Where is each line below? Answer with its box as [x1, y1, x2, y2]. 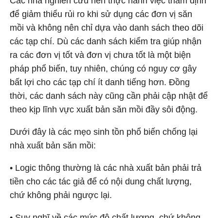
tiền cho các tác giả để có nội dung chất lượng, [10, 177, 192, 186]
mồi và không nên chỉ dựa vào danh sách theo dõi [10, 23, 203, 33]
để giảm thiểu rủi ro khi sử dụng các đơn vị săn [10, 9, 192, 19]
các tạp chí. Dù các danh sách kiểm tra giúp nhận [10, 36, 201, 46]
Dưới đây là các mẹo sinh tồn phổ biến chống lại [10, 127, 198, 137]
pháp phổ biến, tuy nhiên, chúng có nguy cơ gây [10, 64, 197, 73]
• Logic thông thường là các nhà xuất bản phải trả [10, 163, 201, 173]
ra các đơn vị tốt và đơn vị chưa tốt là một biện [10, 50, 191, 60]
